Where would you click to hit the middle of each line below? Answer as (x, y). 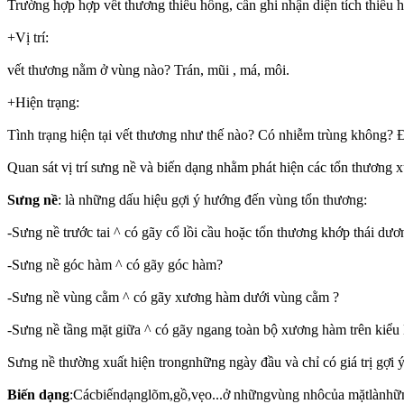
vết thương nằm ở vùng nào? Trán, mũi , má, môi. (148, 69)
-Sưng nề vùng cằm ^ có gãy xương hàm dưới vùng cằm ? (173, 297)
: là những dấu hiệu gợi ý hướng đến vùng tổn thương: (212, 199)
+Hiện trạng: (43, 102)
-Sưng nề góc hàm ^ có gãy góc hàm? (115, 264)
